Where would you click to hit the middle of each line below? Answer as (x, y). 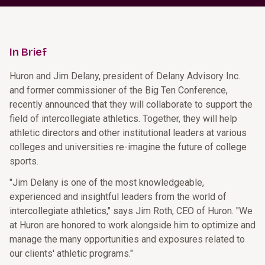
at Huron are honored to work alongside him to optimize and (132, 225)
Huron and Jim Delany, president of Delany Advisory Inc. (125, 76)
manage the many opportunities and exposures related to (127, 239)
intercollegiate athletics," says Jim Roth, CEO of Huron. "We (131, 211)
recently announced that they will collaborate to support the (131, 104)
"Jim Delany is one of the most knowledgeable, (107, 182)
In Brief (28, 52)
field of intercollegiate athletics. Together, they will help (123, 119)
